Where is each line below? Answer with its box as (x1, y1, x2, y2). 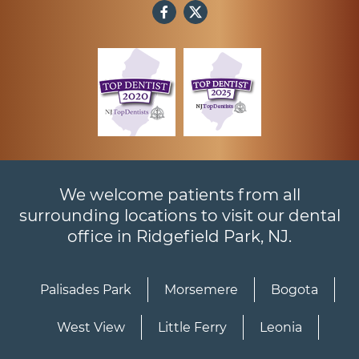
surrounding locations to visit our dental (18, 206, 341, 226)
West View (56, 320, 125, 336)
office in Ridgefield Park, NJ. (67, 227, 292, 247)
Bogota (271, 282, 318, 298)
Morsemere (164, 282, 238, 298)
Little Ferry (157, 320, 227, 336)
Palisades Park (40, 282, 131, 298)
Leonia (259, 320, 302, 336)
